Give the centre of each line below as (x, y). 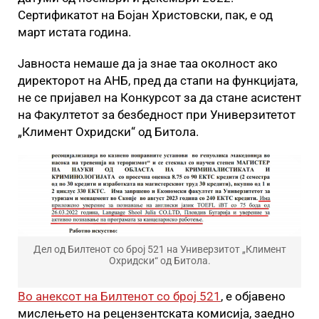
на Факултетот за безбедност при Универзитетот (157, 115)
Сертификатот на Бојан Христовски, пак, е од (145, 15)
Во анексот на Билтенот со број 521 (119, 297)
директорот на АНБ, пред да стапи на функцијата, (158, 81)
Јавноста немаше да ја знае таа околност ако (148, 64)
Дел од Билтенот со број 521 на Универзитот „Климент (159, 250)
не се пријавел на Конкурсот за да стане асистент (159, 98)
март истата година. (74, 32)
